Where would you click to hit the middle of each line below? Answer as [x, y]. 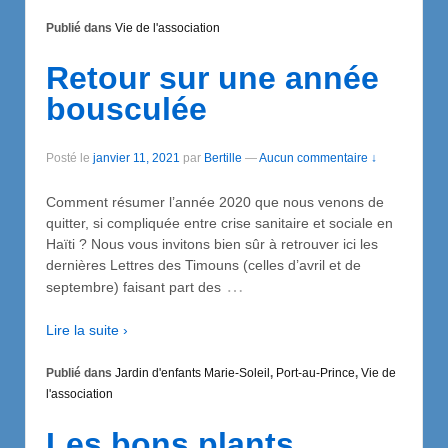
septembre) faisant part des [133, 286]
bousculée [126, 108]
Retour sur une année [212, 77]
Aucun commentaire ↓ [318, 158]
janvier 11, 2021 [136, 158]
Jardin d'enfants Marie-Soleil [192, 373]
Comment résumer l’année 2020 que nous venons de [215, 201]
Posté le [69, 158]
